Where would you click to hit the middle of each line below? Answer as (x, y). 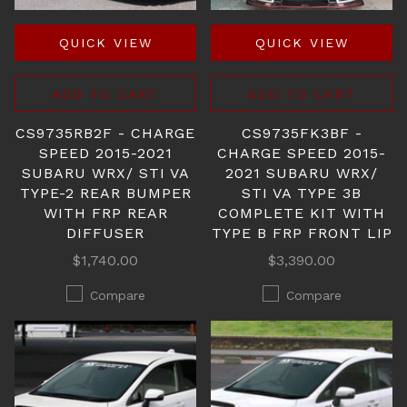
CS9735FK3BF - (302, 133)
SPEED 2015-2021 (105, 153)
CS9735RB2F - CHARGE (105, 133)
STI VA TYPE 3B (302, 193)
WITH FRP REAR (105, 213)
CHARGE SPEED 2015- (302, 153)
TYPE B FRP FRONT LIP (302, 233)
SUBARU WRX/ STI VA (105, 173)
